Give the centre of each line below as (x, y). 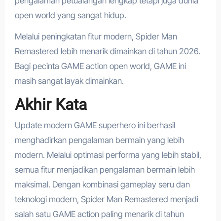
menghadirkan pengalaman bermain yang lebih (99, 140)
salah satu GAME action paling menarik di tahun (99, 214)
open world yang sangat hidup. (70, 15)
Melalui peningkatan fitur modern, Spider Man (96, 36)
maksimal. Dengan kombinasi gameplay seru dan (102, 185)
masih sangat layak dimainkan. (69, 81)
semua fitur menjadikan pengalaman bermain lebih (105, 170)
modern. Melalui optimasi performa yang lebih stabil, (108, 155)
